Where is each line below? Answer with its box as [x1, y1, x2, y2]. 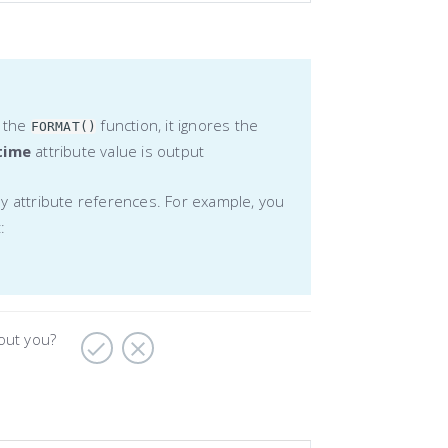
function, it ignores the [96, 114, 259, 135]
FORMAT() [30, 118, 97, 134]
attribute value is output [31, 140, 205, 161]
